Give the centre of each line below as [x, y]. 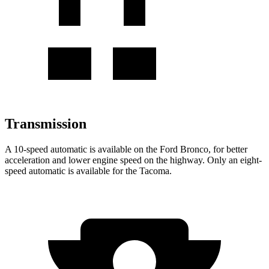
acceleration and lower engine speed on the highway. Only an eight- [133, 160]
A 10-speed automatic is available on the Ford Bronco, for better [126, 149]
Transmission [46, 123]
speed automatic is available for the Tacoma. [88, 171]
